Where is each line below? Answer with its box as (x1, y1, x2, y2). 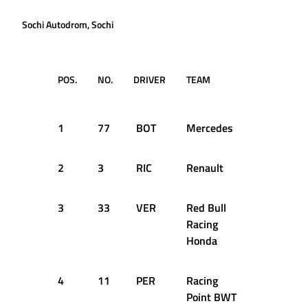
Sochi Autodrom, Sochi (22, 17, 113, 32)
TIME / (257, 72, 285, 87)
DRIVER (133, 72, 166, 87)
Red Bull (186, 199, 226, 217)
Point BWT (186, 289, 236, 306)
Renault (186, 159, 223, 177)
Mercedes (186, 120, 233, 137)
